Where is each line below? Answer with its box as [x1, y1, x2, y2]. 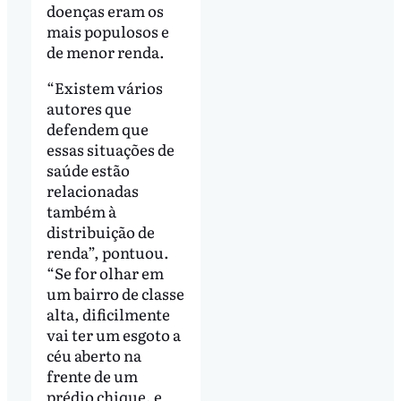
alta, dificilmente [46, 302, 170, 325]
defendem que [46, 116, 149, 140]
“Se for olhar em [46, 260, 164, 284]
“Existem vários [46, 75, 163, 98]
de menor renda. [46, 39, 165, 63]
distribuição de [46, 219, 155, 243]
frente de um [46, 363, 138, 387]
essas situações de [46, 137, 175, 160]
